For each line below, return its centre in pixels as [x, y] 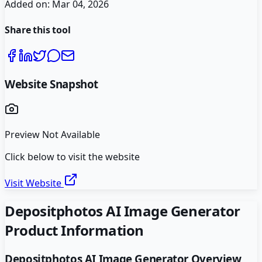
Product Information [74, 230]
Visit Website [34, 183]
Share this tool [38, 30]
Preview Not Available [52, 135]
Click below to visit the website [72, 157]
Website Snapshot [52, 84]
